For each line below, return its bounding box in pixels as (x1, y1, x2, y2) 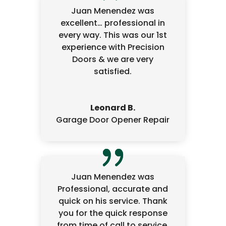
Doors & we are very (72, 53, 154, 66)
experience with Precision (61, 41, 164, 53)
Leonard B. (90, 102, 136, 114)
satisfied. (94, 66, 132, 78)
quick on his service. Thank (58, 195, 167, 207)
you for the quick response (58, 207, 167, 219)
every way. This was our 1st (59, 29, 167, 41)
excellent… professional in (61, 17, 165, 29)
